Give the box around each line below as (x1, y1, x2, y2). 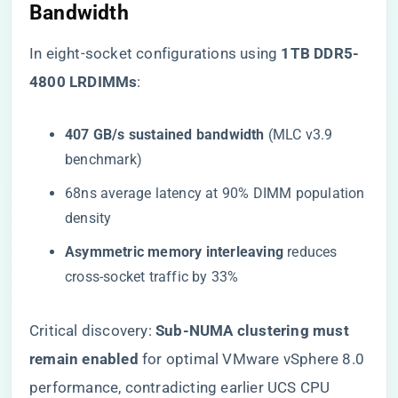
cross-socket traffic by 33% (65, 268, 239, 285)
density (65, 210, 112, 227)
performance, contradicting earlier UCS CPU (29, 378, 330, 396)
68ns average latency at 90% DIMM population (65, 185, 365, 202)
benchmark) (65, 151, 142, 168)
